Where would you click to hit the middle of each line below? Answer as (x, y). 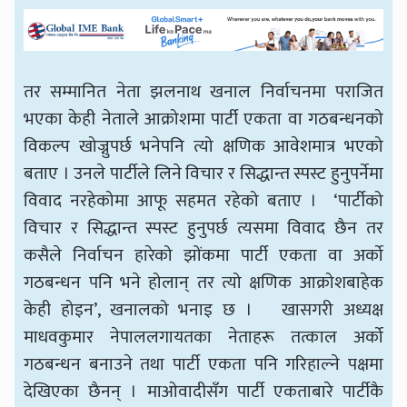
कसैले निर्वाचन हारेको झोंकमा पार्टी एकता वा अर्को (203, 256)
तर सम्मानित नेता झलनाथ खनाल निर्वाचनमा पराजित (203, 92)
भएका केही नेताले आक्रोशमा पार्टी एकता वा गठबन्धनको (203, 119)
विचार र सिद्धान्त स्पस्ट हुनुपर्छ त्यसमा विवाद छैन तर (203, 228)
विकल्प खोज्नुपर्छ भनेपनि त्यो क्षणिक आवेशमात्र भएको (203, 147)
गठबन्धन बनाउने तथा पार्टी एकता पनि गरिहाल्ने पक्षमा (203, 365)
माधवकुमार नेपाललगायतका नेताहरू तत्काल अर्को (203, 338)
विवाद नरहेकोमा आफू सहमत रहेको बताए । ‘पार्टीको (203, 201)
